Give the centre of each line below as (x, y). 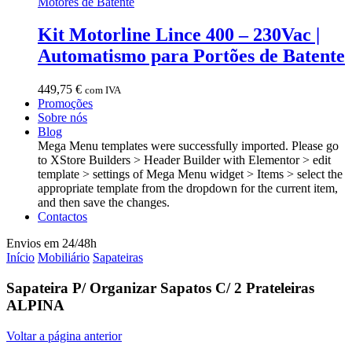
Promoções (65, 104)
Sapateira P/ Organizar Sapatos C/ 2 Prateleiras (160, 288)
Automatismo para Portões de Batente (191, 56)
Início (20, 258)
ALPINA (35, 306)
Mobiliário (64, 258)
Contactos (62, 217)
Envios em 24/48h (51, 244)
